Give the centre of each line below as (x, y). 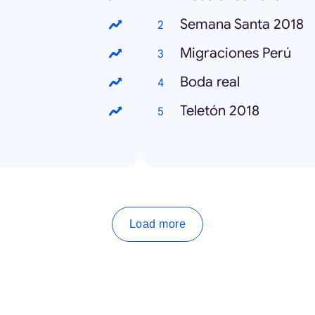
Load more (157, 224)
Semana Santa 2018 (242, 24)
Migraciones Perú (236, 53)
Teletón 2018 (220, 111)
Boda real (210, 82)
